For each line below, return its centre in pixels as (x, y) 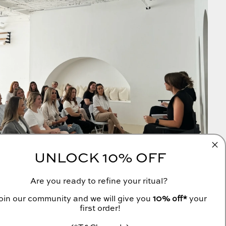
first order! (100, 209)
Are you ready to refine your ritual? (100, 182)
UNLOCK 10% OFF (100, 159)
